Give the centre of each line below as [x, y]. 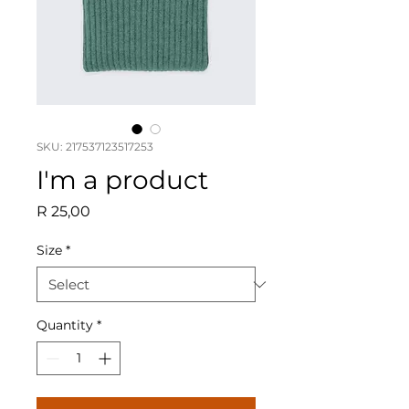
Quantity [65, 325]
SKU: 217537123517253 [95, 147]
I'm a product [122, 180]
